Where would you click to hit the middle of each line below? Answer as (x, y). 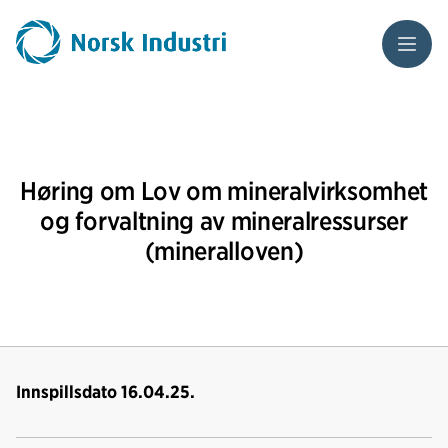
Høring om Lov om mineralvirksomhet (224, 190)
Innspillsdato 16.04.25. (105, 391)
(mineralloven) (224, 250)
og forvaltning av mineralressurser (224, 220)
